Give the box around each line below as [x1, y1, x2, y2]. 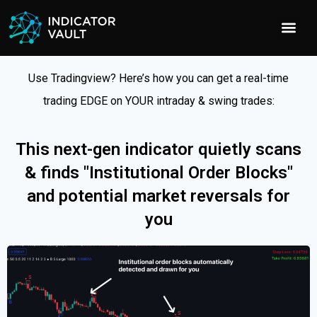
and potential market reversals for [27, 186, 290, 206]
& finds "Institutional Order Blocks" [24, 163, 293, 183]
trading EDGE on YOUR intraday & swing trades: [42, 94, 275, 108]
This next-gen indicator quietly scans [16, 139, 301, 159]
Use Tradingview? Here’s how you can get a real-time [28, 71, 289, 85]
